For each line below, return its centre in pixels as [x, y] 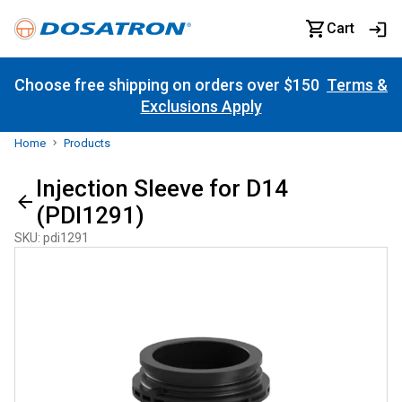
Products [87, 143]
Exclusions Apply [201, 106]
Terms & [357, 85]
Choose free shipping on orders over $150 [170, 85]
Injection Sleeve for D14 [162, 188]
